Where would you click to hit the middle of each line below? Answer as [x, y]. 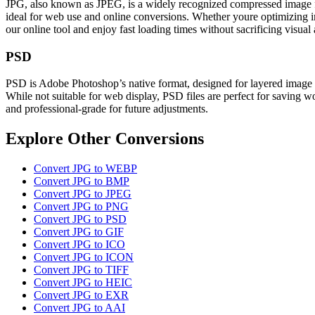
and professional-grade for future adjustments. [107, 109]
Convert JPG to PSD [80, 219]
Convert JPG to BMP [82, 181]
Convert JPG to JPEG [83, 194]
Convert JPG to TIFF [81, 270]
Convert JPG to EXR [81, 295]
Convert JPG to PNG [81, 207]
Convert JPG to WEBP [85, 169]
